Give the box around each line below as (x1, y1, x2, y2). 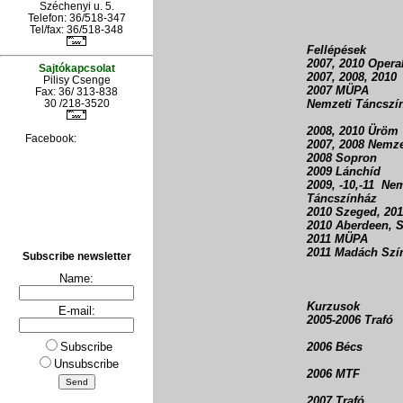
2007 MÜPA (307, 84, 369, 97)
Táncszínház (307, 192, 377, 205)
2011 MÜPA (307, 232, 368, 246)
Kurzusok (307, 300, 360, 313)
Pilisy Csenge (42, 73, 111, 85)
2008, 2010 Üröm (307, 124, 399, 138)
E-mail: (58, 304, 95, 318)
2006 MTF (307, 367, 360, 381)
